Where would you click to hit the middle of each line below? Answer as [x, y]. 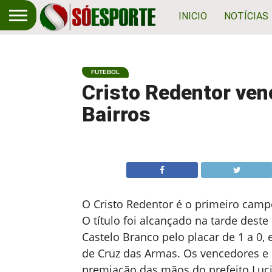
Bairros [116, 114]
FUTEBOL [105, 72]
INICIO [193, 16]
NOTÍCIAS [246, 16]
